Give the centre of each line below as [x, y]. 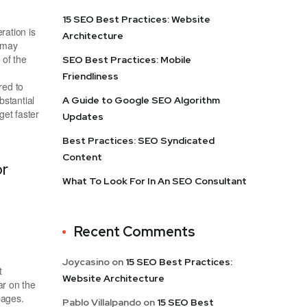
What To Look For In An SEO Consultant [155, 181]
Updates [83, 116]
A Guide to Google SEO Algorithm [141, 100]
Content [82, 157]
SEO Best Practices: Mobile [127, 59]
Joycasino [86, 261]
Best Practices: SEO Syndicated [138, 140]
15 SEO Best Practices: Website [136, 19]
